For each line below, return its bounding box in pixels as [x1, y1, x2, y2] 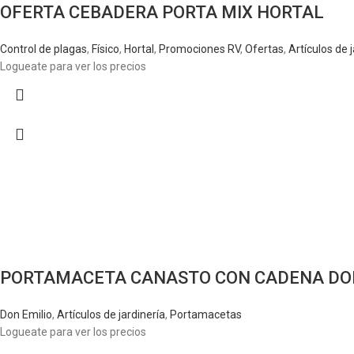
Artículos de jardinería [57, 308, 165, 321]
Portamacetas [170, 308, 242, 321]
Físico [92, 43, 119, 55]
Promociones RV [159, 43, 240, 55]
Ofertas [245, 43, 284, 55]
